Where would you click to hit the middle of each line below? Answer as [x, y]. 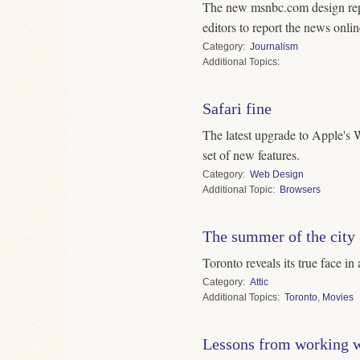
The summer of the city [279, 237]
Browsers [300, 190]
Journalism [274, 47]
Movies [338, 298]
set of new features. [251, 155]
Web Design [277, 175]
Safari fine [237, 109]
